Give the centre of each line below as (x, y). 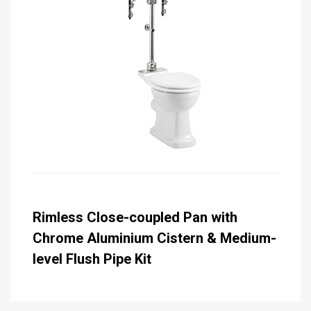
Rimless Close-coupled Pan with (135, 217)
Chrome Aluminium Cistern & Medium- (154, 238)
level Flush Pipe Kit (92, 259)
